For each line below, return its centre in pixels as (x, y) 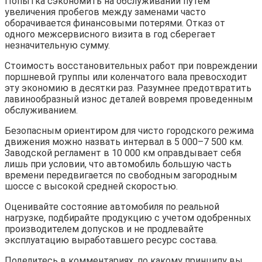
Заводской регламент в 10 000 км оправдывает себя (123, 153)
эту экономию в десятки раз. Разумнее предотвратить (128, 88)
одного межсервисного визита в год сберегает (110, 34)
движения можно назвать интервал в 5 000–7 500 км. (124, 142)
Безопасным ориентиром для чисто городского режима (129, 130)
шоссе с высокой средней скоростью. (91, 186)
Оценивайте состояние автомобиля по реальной (112, 206)
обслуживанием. (41, 110)
